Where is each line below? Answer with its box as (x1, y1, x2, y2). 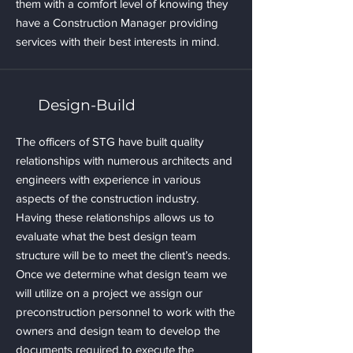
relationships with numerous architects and (16, 154, 232, 167)
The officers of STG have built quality (16, 135, 203, 148)
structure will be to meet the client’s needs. (16, 248, 230, 262)
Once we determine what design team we (16, 267, 227, 281)
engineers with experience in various (16, 173, 201, 186)
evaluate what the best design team (16, 229, 196, 243)
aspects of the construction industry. (16, 191, 199, 205)
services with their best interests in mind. (16, 35, 219, 48)
